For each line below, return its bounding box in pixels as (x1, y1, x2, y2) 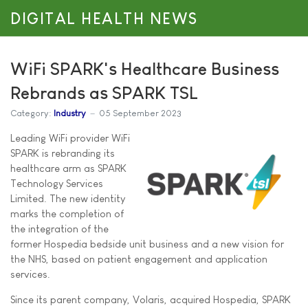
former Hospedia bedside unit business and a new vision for (10, 238, 284, 250)
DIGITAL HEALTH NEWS (10, 10, 198, 27)
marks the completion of (10, 208, 124, 219)
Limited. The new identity (10, 192, 125, 204)
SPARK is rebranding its (10, 147, 115, 159)
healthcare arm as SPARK (10, 162, 126, 174)
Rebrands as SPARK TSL (10, 83, 198, 102)
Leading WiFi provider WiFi (10, 132, 130, 144)
